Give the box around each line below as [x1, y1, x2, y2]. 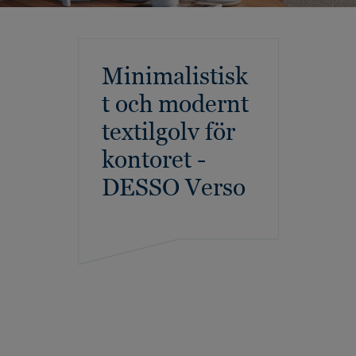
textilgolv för [101, 118, 235, 145]
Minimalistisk [101, 62, 248, 90]
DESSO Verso [101, 173, 246, 201]
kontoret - [101, 145, 206, 173]
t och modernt [101, 90, 249, 118]
